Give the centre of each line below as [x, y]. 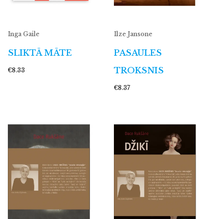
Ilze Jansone [133, 34]
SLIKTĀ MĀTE [40, 53]
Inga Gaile [24, 34]
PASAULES [138, 53]
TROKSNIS [139, 71]
